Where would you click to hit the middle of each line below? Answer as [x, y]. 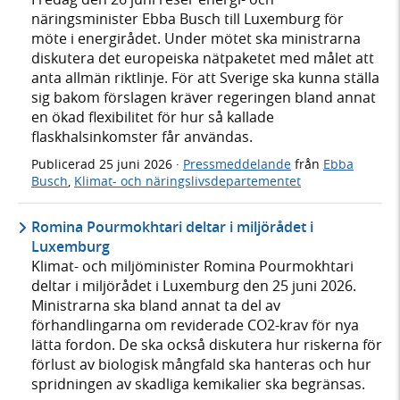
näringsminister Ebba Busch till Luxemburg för [187, 18]
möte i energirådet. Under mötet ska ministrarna [196, 38]
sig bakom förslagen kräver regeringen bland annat [204, 97]
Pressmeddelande [237, 163]
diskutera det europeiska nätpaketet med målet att [203, 58]
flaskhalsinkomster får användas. [142, 136]
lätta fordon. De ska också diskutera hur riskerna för [207, 345]
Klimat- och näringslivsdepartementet [187, 180]
